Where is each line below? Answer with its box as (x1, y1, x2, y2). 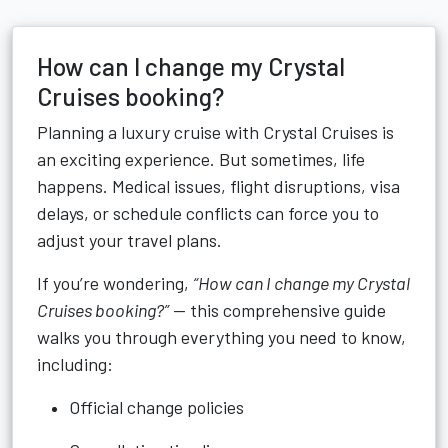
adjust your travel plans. (37, 229, 222, 251)
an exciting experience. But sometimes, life (37, 148, 365, 170)
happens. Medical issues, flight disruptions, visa (37, 175, 400, 197)
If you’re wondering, (37, 272, 193, 294)
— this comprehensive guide (169, 299, 386, 321)
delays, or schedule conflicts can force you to (37, 202, 379, 224)
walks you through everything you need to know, (37, 326, 406, 348)
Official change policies (69, 396, 244, 418)
